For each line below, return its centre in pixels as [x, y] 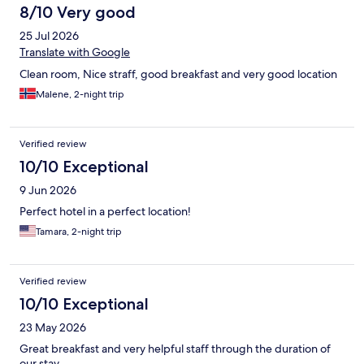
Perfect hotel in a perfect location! [105, 212]
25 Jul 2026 [49, 36]
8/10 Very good [78, 13]
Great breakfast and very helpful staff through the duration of [175, 349]
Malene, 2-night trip [80, 95]
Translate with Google [75, 52]
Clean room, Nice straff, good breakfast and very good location [178, 74]
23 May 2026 [53, 328]
